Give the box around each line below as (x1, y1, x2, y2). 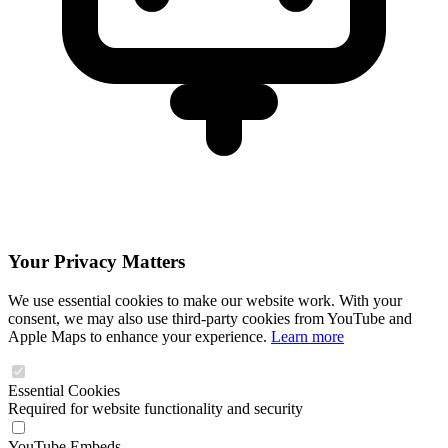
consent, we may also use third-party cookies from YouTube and (8, 309, 412, 327)
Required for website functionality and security (8, 399, 303, 417)
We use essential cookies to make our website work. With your (8, 291, 402, 309)
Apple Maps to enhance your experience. (8, 327, 271, 345)
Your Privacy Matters (8, 250, 185, 272)
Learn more (271, 327, 344, 345)
